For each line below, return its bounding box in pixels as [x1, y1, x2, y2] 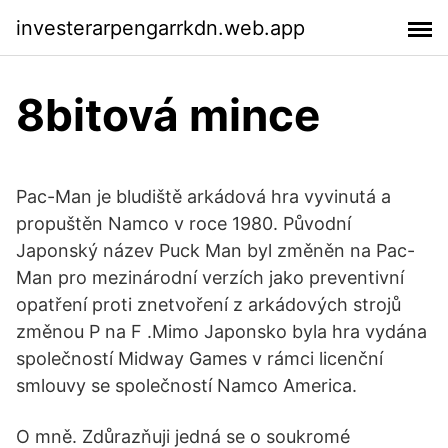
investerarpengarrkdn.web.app [16, 15, 305, 40]
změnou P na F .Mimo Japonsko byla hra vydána [16, 321, 427, 342]
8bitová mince [16, 88, 320, 142]
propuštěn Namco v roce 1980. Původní [16, 213, 351, 234]
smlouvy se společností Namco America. [16, 375, 357, 396]
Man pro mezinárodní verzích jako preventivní [16, 267, 404, 288]
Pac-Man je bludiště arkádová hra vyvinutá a [16, 186, 391, 207]
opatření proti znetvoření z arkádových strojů [16, 294, 401, 315]
